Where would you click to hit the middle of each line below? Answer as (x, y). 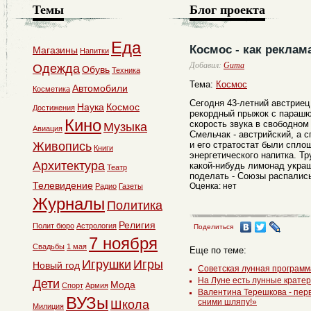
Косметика (51, 89)
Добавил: (207, 65)
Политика (135, 205)
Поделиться (213, 227)
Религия (137, 225)
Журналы (69, 204)
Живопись (62, 146)
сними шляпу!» (227, 302)
